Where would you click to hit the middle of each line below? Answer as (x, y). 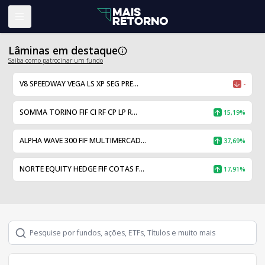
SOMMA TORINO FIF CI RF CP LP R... (78, 112)
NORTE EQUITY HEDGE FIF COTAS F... (82, 169)
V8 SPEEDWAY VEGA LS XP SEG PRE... (79, 84)
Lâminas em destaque (63, 50)
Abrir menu (40, 22)
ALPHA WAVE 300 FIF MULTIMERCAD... (83, 140)
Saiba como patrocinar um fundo (56, 60)
